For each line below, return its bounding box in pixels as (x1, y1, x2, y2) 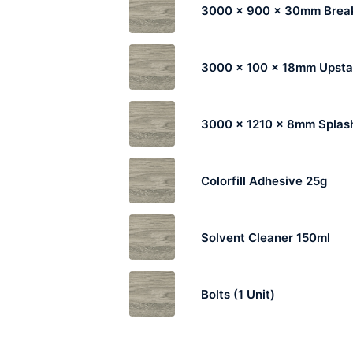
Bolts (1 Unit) (200, 286, 275, 302)
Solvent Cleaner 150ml (200, 229, 330, 245)
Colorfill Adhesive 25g (200, 173, 327, 188)
